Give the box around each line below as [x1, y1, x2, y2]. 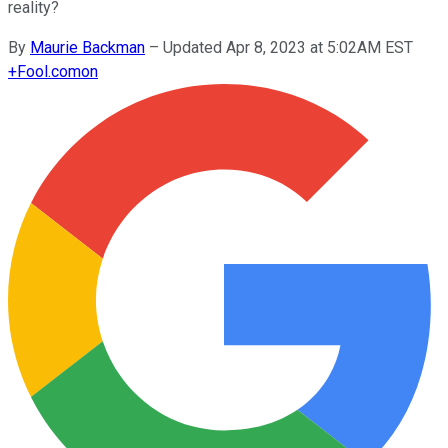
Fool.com [17, 61, 81, 81]
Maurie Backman [30, 37, 145, 57]
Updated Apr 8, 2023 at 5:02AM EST [163, 37, 413, 57]
